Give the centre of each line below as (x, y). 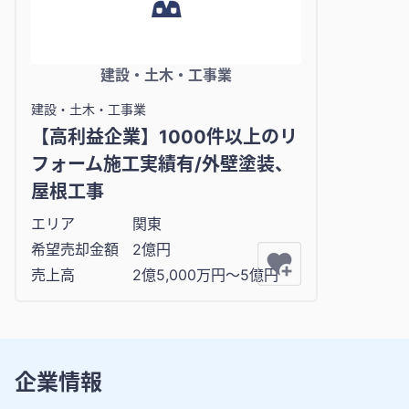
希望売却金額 (75, 250)
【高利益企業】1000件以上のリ (164, 137)
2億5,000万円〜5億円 (205, 275)
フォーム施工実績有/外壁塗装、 (162, 165)
